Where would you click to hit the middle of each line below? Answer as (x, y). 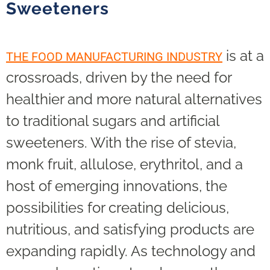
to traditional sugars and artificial (113, 121)
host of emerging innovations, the (117, 186)
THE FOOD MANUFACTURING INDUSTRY (114, 57)
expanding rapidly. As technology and (131, 251)
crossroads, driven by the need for (119, 78)
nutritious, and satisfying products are (130, 230)
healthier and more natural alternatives (134, 99)
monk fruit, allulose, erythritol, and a (124, 165)
